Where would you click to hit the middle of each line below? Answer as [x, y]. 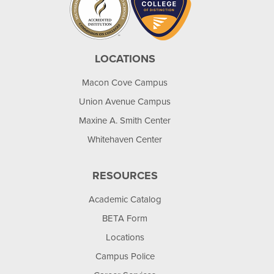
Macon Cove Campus [125, 83]
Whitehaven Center [125, 139]
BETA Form [125, 218]
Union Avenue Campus [125, 102]
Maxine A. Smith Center [125, 120]
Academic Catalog [125, 199]
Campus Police [125, 256]
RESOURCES [125, 176]
